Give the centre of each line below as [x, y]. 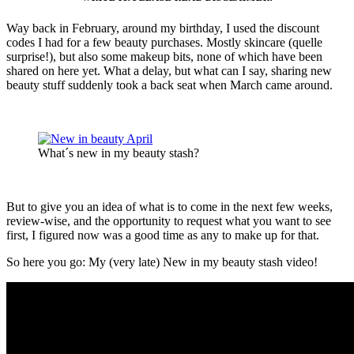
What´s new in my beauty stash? [119, 153]
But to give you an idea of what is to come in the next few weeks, [169, 207]
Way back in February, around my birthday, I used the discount [163, 28]
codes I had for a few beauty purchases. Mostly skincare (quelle [164, 43]
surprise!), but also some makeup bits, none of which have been [164, 57]
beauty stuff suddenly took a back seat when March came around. [169, 85]
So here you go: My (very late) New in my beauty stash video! [162, 262]
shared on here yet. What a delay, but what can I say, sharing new [169, 71]
